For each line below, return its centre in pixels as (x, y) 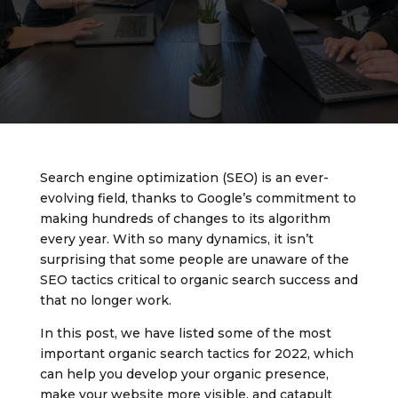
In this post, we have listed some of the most (185, 334)
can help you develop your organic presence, (184, 374)
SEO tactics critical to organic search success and (199, 280)
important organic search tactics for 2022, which (196, 354)
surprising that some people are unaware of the (194, 260)
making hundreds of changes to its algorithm (185, 219)
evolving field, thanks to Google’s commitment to (198, 199)
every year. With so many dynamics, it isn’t (176, 239)
